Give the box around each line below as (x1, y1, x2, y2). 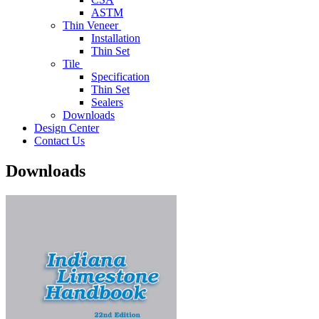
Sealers (91, 96, 123, 108)
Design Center (34, 122, 99, 134)
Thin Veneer (63, 19, 118, 31)
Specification (91, 70, 150, 83)
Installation (91, 32, 140, 44)
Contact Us (34, 135, 85, 147)
